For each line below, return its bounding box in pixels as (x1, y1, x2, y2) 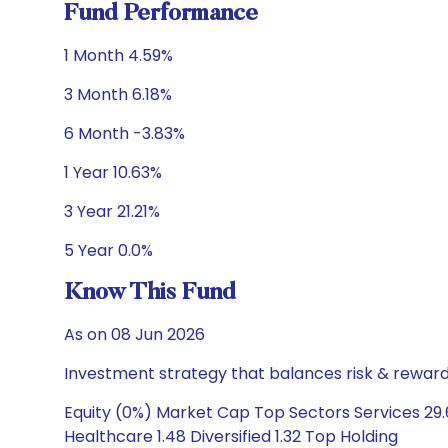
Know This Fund (64, 281, 236, 305)
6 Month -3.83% (64, 122, 185, 145)
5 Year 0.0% (64, 239, 153, 262)
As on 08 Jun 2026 (64, 323, 205, 346)
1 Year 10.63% (64, 161, 162, 184)
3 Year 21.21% (64, 200, 160, 223)
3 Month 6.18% (64, 83, 172, 106)
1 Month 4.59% (64, 44, 173, 67)
